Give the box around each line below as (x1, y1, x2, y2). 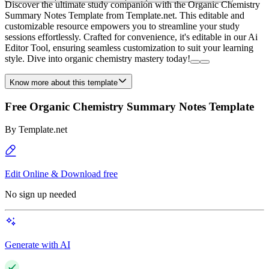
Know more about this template (10, 78, 118, 87)
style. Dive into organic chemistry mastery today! (5, 53, 190, 64)
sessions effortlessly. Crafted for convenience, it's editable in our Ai (5, 32, 258, 42)
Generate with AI (5, 240, 70, 250)
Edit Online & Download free (5, 169, 118, 180)
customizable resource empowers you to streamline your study (5, 21, 240, 31)
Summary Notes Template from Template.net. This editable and (5, 10, 244, 20)
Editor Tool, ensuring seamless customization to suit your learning (5, 43, 253, 53)
